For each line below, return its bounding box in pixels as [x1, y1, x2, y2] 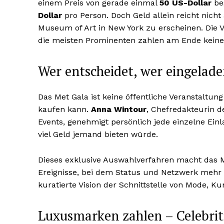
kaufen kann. [38, 104, 91, 114]
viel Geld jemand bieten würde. [38, 129, 158, 139]
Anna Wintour [91, 104, 146, 114]
